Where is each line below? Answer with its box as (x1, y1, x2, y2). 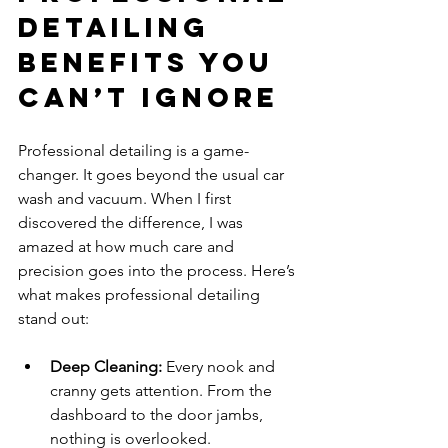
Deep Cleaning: (50, 357, 162, 376)
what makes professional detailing (18, 285, 264, 304)
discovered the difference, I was (18, 213, 247, 232)
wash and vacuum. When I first (18, 189, 235, 208)
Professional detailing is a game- (18, 141, 249, 160)
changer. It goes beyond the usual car (18, 165, 288, 184)
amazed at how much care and (18, 237, 238, 256)
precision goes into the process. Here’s (18, 261, 299, 280)
